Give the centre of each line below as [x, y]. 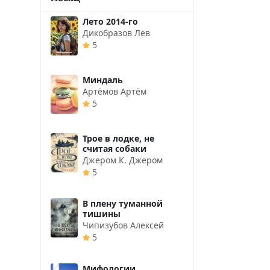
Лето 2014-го [110, 21]
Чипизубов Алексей [123, 225]
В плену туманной [123, 203]
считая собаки [115, 148]
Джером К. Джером [123, 160]
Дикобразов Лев [116, 33]
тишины [102, 213]
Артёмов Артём [115, 91]
